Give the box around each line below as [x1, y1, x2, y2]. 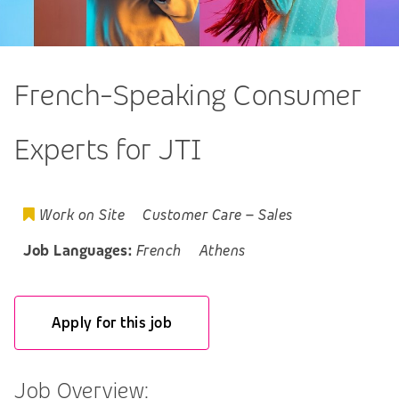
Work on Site [39, 206, 125, 225]
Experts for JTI [14, 130, 202, 169]
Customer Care [142, 206, 242, 225]
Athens [199, 241, 246, 261]
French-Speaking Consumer [14, 76, 362, 115]
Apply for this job [52, 313, 173, 332]
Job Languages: [23, 241, 132, 261]
